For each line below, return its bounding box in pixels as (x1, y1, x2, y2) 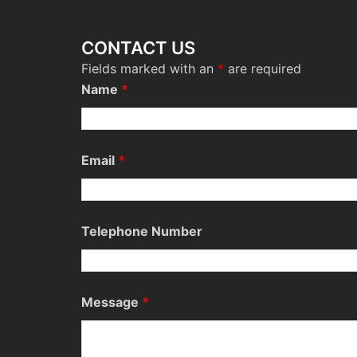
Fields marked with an (81, 61, 218, 76)
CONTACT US (81, 37, 195, 58)
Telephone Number (81, 223, 202, 239)
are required (224, 61, 301, 76)
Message (81, 294, 142, 310)
